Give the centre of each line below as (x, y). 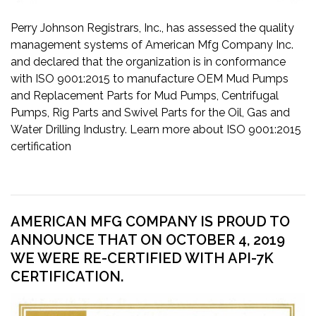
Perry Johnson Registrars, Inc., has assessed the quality (152, 28)
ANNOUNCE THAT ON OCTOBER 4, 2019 (148, 239)
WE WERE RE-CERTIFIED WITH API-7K (142, 258)
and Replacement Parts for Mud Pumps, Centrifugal (145, 95)
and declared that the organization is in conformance (148, 61)
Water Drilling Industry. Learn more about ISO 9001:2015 (156, 129)
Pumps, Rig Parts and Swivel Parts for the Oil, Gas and (150, 112)
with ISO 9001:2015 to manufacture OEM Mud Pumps (150, 78)
